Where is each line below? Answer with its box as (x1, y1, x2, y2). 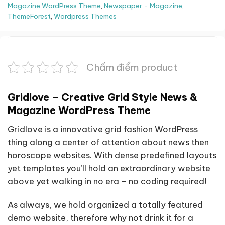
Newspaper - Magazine (104, 2, 182, 11)
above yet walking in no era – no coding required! (8, 175, 206, 186)
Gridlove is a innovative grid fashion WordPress (8, 123, 198, 134)
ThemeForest (8, 12, 51, 21)
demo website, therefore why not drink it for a (8, 212, 193, 223)
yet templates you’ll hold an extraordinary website (8, 162, 210, 173)
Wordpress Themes (54, 12, 117, 21)
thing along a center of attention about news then (8, 136, 209, 147)
